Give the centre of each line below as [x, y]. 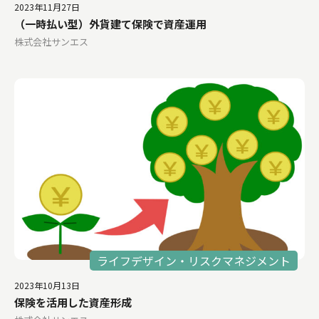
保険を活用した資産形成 [73, 302]
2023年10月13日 [47, 285]
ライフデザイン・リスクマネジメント [194, 260]
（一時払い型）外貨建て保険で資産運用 [110, 23]
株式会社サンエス [51, 41]
